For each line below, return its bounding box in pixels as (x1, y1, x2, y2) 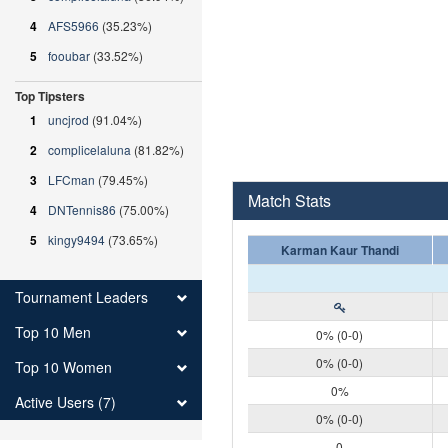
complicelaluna (48, 141, 131, 158)
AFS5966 (48, 17, 99, 34)
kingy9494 (48, 231, 105, 248)
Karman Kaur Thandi (280, 240, 399, 259)
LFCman (48, 171, 95, 188)
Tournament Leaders (15, 287, 148, 307)
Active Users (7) (15, 392, 116, 412)
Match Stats (247, 188, 331, 212)
